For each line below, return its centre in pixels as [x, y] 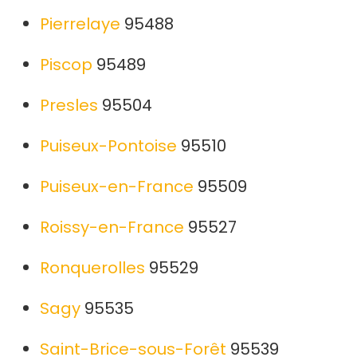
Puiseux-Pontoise [108, 146]
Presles [69, 106]
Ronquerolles [92, 268]
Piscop [66, 65]
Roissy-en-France [112, 228]
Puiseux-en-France [117, 187]
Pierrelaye [80, 24]
